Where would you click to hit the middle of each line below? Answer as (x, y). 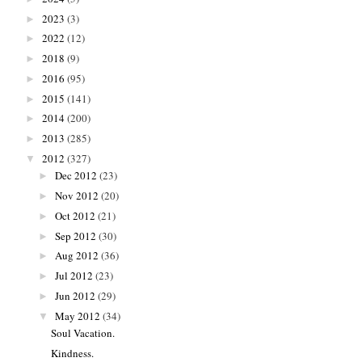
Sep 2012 (75, 236)
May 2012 (77, 316)
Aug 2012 (76, 256)
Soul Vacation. (83, 333)
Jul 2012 (74, 276)
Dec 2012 (76, 176)
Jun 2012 (75, 295)
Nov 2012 (76, 196)
